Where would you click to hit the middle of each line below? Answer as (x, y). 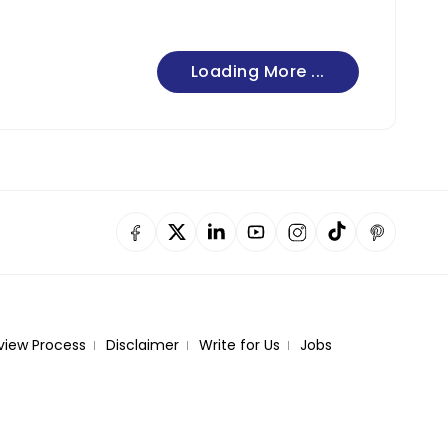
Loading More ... (257, 71)
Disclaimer (142, 344)
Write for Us (239, 344)
